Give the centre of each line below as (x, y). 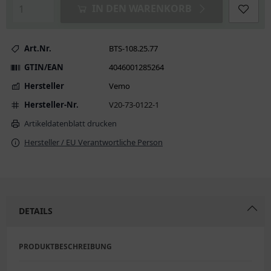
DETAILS (36, 211)
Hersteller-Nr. (51, 105)
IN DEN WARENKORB (142, 8)
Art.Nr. (38, 48)
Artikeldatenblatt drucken (70, 123)
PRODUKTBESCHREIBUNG (65, 247)
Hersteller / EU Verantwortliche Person (93, 142)
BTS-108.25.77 (133, 48)
